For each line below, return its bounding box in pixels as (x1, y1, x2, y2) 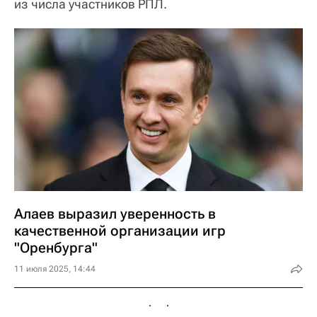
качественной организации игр (14, 221, 226, 239)
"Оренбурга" (14, 238, 98, 256)
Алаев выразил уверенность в (14, 204, 216, 222)
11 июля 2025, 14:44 (14, 263, 96, 274)
